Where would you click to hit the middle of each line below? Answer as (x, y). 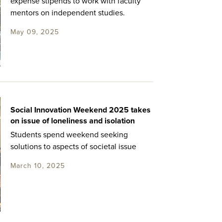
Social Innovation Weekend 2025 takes (80, 110)
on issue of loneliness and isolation (72, 121)
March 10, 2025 (37, 166)
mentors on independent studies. (67, 13)
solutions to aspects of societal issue (73, 146)
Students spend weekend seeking (69, 135)
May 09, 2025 (34, 32)
